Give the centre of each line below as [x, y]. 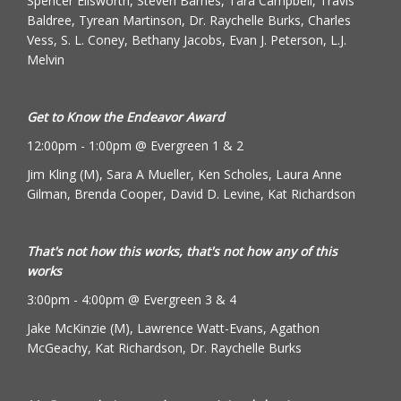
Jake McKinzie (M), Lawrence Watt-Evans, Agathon [173, 328]
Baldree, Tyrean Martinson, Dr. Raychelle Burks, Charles [189, 20]
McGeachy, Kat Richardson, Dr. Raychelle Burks [164, 348]
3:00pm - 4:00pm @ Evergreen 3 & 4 [132, 299]
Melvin [46, 60]
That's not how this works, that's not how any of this [182, 251]
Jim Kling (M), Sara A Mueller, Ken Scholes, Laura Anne [184, 174]
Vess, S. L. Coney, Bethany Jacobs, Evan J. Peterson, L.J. [187, 40]
